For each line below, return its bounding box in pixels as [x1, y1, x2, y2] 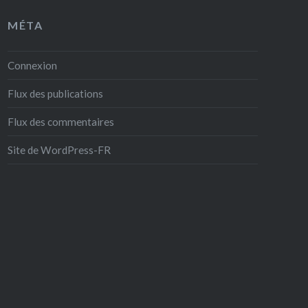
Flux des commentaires [8, 115, 115, 128]
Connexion [8, 58, 58, 71]
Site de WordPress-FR [8, 143, 111, 156]
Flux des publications [8, 87, 104, 100]
